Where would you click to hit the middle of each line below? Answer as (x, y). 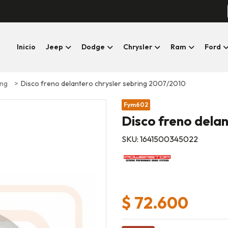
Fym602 (136, 104)
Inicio (26, 47)
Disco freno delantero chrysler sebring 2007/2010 (103, 83)
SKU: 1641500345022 (160, 139)
